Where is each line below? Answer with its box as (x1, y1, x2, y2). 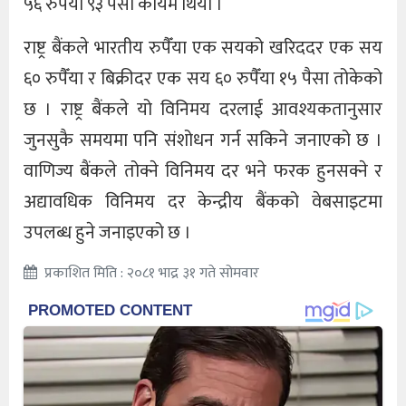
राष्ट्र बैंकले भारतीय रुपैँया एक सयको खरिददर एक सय (24, 33, 382, 64)
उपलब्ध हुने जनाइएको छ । (24, 217, 191, 249)
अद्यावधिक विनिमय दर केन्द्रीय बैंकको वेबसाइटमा (24, 187, 382, 218)
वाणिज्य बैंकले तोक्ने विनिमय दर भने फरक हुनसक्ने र (24, 156, 382, 188)
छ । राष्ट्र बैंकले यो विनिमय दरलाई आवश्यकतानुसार (24, 94, 382, 126)
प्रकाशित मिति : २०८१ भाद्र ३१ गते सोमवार (44, 261, 259, 286)
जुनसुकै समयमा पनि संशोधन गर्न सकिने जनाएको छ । (24, 125, 382, 157)
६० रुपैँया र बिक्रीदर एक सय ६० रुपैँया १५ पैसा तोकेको (24, 63, 382, 95)
